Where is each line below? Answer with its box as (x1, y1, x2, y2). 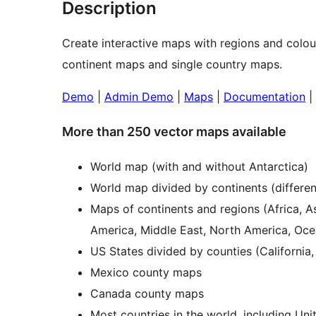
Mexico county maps (90, 265, 202, 279)
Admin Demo (104, 90, 174, 104)
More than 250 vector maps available (62, 124, 286, 140)
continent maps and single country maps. (62, 57, 282, 72)
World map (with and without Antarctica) (90, 159, 308, 174)
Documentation (224, 90, 305, 104)
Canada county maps (90, 286, 204, 300)
